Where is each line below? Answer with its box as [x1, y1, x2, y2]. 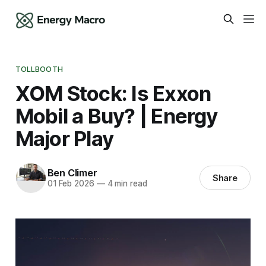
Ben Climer [47, 167, 97, 179]
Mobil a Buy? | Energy [15, 103, 218, 128]
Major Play [15, 125, 114, 151]
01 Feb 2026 [47, 179, 94, 189]
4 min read [104, 179, 147, 189]
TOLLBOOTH [15, 64, 63, 74]
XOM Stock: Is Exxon [15, 80, 211, 106]
